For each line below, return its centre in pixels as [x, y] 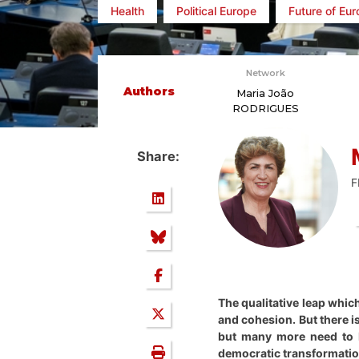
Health [127, 10]
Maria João [265, 93]
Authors [149, 91]
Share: [158, 157]
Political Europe [216, 10]
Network [265, 73]
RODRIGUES [265, 108]
